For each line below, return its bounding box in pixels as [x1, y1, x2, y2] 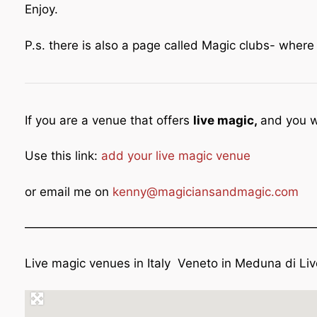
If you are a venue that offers [25, 113, 193, 127]
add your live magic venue [101, 149, 254, 163]
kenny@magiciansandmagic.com [113, 184, 299, 199]
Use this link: [25, 149, 101, 163]
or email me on [25, 184, 113, 199]
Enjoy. [25, 2, 58, 16]
